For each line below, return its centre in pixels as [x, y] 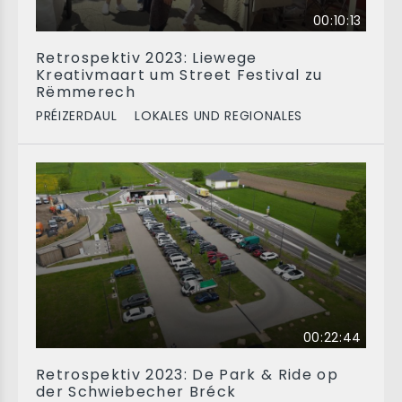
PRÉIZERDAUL [77, 116]
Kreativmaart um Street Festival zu [179, 75]
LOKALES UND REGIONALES [219, 116]
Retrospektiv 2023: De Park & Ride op [188, 375]
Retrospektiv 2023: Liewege [147, 58]
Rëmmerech [86, 92]
